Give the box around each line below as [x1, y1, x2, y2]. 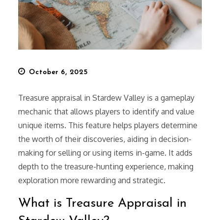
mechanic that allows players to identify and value [18, 107, 195, 117]
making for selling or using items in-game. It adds [18, 148, 193, 158]
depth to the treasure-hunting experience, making [18, 162, 194, 172]
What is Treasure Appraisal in [18, 197, 187, 211]
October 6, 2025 [29, 69, 88, 77]
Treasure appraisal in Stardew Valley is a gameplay [18, 93, 195, 103]
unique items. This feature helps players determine [18, 120, 198, 131]
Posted [18, 66, 43, 76]
